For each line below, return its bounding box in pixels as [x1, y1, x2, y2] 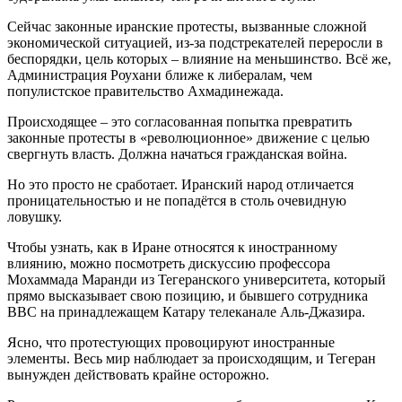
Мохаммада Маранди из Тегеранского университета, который [7, 271, 386, 287]
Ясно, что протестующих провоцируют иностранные [7, 334, 335, 350]
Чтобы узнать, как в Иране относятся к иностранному [7, 239, 337, 255]
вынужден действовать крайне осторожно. [7, 366, 269, 382]
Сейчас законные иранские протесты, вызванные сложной [7, 18, 367, 34]
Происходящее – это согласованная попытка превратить [7, 113, 352, 129]
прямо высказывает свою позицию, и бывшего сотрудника [7, 287, 368, 303]
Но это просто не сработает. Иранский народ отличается [7, 176, 354, 192]
